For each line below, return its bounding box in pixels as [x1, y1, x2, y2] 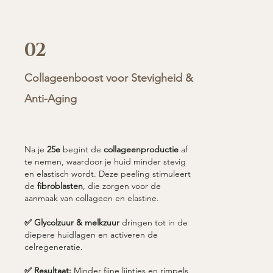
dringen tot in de [119, 216, 188, 228]
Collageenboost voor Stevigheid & [24, 71, 193, 85]
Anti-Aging [24, 91, 80, 105]
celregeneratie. [24, 241, 83, 252]
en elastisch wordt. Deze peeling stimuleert [24, 168, 191, 179]
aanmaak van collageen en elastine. [24, 192, 159, 204]
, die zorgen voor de [82, 180, 161, 191]
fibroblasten [37, 180, 83, 191]
